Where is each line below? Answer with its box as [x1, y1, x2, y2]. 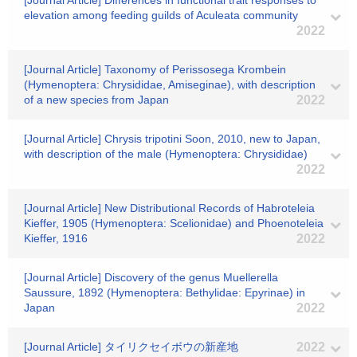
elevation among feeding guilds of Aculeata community [24, 9, 298, 22]
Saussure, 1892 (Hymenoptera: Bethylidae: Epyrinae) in [24, 286, 305, 299]
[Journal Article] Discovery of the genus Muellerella [24, 271, 278, 284]
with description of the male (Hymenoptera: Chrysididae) [24, 147, 308, 160]
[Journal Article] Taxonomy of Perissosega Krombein [24, 63, 286, 76]
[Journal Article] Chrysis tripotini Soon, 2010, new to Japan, [24, 132, 320, 145]
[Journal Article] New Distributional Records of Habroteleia [24, 202, 315, 214]
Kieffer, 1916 [24, 232, 88, 245]
